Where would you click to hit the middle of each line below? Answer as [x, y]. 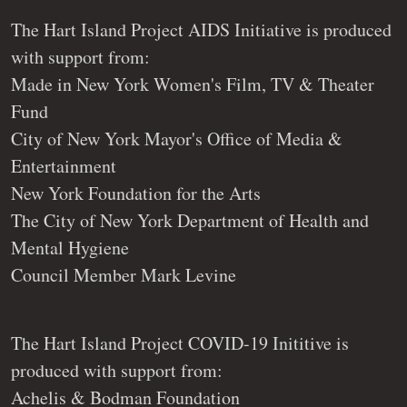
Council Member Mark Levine [124, 275]
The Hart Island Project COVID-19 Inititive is [180, 342]
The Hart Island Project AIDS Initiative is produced [201, 30]
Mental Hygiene [70, 248]
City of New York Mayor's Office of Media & [177, 139]
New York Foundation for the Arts [136, 194]
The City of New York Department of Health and [190, 221]
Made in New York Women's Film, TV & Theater [193, 84]
